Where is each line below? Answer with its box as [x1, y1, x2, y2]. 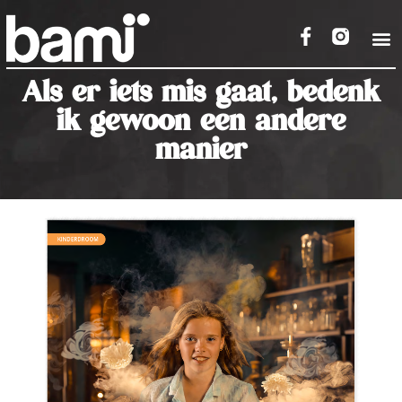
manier [155, 136, 247, 166]
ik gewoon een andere [57, 108, 345, 137]
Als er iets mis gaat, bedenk [22, 79, 380, 109]
